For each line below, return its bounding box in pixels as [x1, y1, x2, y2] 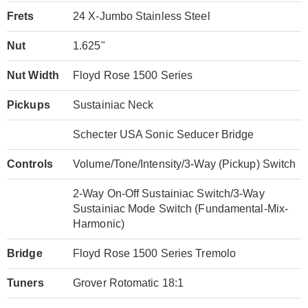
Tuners [7, 277, 44, 289]
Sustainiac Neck [73, 99, 154, 111]
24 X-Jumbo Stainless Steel [73, 10, 210, 23]
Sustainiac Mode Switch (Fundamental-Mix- [73, 203, 289, 215]
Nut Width [7, 69, 59, 82]
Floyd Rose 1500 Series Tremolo [73, 247, 236, 260]
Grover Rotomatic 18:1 [73, 277, 184, 289]
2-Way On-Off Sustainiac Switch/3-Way [73, 188, 265, 200]
